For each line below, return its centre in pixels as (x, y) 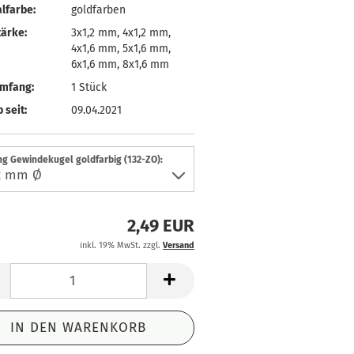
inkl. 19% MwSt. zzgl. (121, 245)
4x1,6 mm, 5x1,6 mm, (121, 48)
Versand (179, 245)
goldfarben (98, 9)
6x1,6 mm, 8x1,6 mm (120, 64)
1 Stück (88, 87)
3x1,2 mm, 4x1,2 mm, (121, 32)
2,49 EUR (161, 226)
